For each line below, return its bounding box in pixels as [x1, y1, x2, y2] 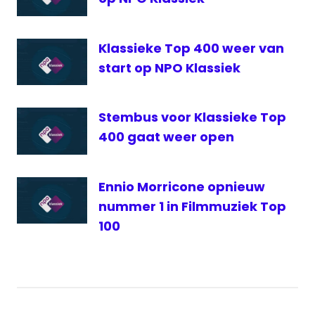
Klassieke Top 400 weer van [98, 39, 284, 57]
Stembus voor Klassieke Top [98, 108, 286, 127]
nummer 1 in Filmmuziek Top [98, 197, 286, 215]
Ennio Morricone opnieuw [98, 177, 265, 195]
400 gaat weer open [98, 128, 234, 146]
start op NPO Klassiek [98, 58, 240, 77]
